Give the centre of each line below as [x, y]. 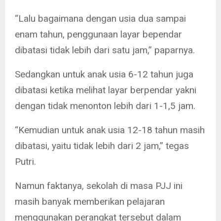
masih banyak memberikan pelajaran [90, 202]
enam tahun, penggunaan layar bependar [98, 35]
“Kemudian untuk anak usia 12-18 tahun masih [110, 130]
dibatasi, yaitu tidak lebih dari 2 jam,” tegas [102, 146]
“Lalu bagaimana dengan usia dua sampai [100, 19]
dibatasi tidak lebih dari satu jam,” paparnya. [105, 50]
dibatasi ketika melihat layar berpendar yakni [106, 90]
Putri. [25, 162]
